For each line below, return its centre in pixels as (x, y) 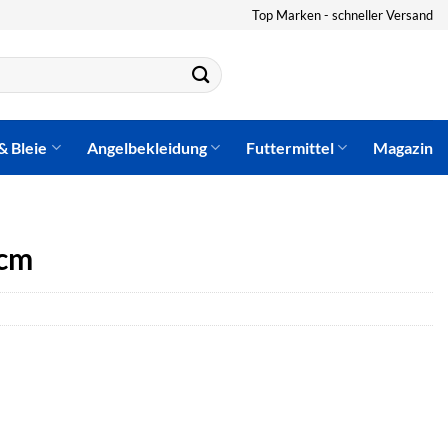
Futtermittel (289, 147)
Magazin (403, 147)
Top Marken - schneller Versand (342, 14)
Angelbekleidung (146, 147)
